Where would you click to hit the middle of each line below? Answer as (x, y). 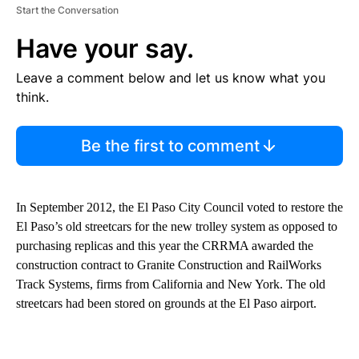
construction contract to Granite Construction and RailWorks (169, 265)
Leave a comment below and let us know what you (171, 78)
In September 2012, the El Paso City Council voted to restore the (179, 208)
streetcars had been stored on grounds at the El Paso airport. (166, 304)
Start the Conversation (67, 10)
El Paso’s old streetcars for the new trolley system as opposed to (177, 227)
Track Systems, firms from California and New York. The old (171, 284)
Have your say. (105, 49)
